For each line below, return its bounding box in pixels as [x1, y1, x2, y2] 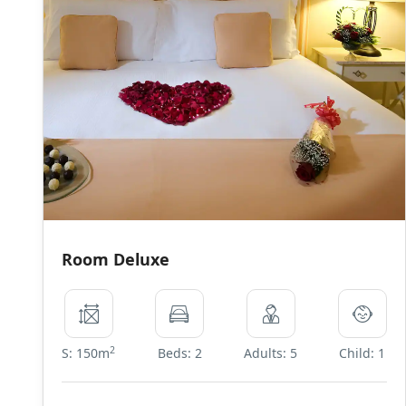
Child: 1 [339, 344, 386, 362]
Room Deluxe [62, 248, 169, 271]
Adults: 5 [244, 344, 298, 362]
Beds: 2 [157, 344, 202, 362]
